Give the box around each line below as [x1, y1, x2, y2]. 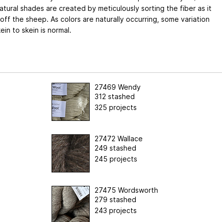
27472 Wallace [95, 134, 143, 143]
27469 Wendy [95, 82, 141, 91]
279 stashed [95, 195, 136, 204]
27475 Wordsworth [95, 185, 158, 194]
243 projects [95, 206, 137, 215]
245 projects [95, 154, 137, 163]
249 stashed [95, 143, 136, 152]
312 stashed [95, 92, 135, 101]
